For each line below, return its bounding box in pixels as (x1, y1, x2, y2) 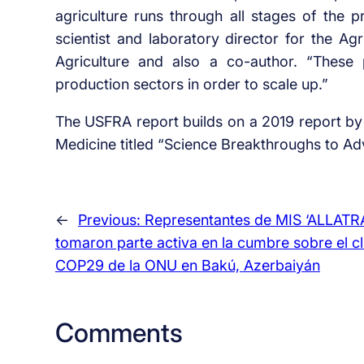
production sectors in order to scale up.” (54, 75, 328, 93)
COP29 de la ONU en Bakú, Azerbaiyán (54, 257, 320, 275)
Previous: (77, 211, 145, 229)
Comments (54, 316, 183, 349)
